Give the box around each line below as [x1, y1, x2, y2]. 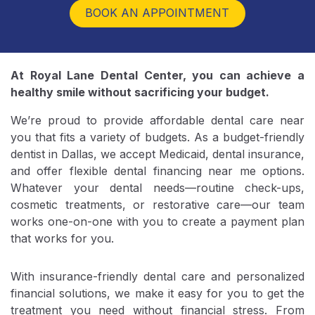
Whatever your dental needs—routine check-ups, [11, 181, 304, 195]
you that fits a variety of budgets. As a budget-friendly [11, 130, 304, 144]
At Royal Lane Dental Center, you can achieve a [11, 68, 304, 82]
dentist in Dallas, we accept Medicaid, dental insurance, [11, 147, 304, 161]
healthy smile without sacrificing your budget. [11, 85, 269, 99]
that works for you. [11, 231, 114, 245]
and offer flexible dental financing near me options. [11, 164, 304, 178]
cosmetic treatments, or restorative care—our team [11, 198, 304, 212]
